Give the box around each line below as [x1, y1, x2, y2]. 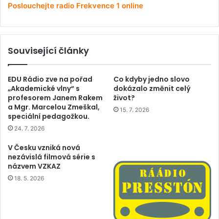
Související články [8, 44, 89, 57]
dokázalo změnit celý [113, 84, 191, 94]
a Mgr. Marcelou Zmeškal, [8, 102, 100, 112]
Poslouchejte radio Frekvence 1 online [8, 1, 143, 11]
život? [113, 93, 135, 103]
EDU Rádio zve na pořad [8, 74, 92, 85]
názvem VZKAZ [8, 161, 61, 172]
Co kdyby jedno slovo [113, 74, 190, 85]
